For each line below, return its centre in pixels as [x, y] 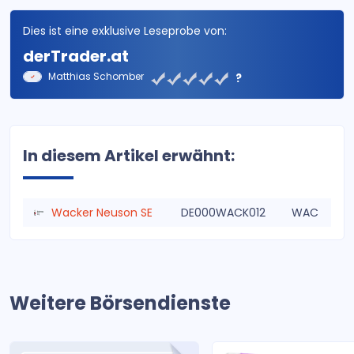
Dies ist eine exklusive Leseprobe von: [125, 30]
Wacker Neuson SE [102, 212]
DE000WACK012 [223, 212]
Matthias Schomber [96, 76]
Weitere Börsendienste [120, 303]
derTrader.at [76, 56]
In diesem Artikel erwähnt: [129, 155]
